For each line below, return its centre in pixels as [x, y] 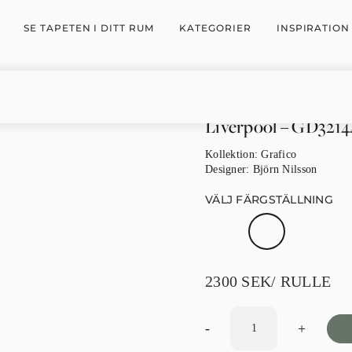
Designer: [229, 169]
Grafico [279, 154]
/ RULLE [301, 281]
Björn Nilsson [285, 169]
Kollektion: [233, 154]
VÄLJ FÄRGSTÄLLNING [269, 200]
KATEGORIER [215, 27]
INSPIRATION [313, 27]
